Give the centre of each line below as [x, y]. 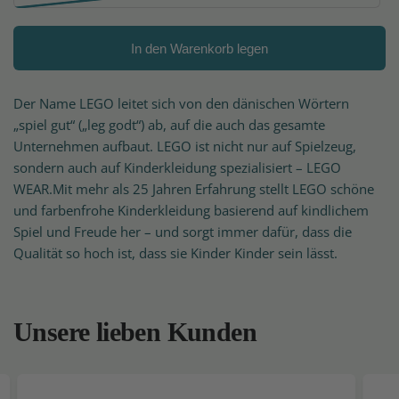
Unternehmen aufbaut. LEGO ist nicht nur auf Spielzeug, [185, 146]
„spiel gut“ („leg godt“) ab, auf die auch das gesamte [169, 125]
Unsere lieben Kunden [135, 332]
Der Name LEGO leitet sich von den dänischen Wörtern [181, 103]
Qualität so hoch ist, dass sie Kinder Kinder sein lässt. [175, 253]
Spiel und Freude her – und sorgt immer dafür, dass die [183, 232]
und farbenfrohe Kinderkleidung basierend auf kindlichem [191, 210]
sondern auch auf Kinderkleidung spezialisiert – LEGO [177, 167]
